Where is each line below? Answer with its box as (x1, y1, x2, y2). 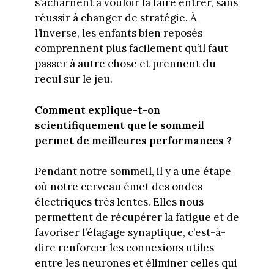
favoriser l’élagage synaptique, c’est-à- (34, 226, 226, 240)
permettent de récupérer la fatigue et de (34, 210, 239, 224)
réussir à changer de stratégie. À (34, 11, 197, 25)
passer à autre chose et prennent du (34, 57, 216, 71)
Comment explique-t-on (34, 103, 160, 117)
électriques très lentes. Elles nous (34, 195, 204, 209)
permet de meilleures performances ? (34, 133, 232, 147)
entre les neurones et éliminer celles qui (34, 256, 237, 270)
